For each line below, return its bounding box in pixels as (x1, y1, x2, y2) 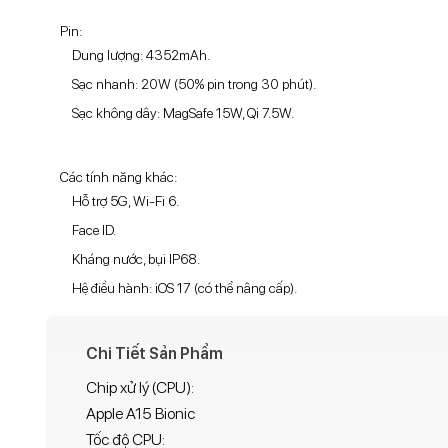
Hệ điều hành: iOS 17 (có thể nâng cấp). (71, 280, 300, 297)
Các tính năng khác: (59, 169, 177, 186)
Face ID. (71, 222, 116, 239)
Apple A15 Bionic (85, 404, 195, 424)
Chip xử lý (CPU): (85, 378, 194, 398)
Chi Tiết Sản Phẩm (85, 344, 223, 364)
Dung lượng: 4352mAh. (71, 47, 210, 64)
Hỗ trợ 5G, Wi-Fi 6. (71, 193, 179, 210)
